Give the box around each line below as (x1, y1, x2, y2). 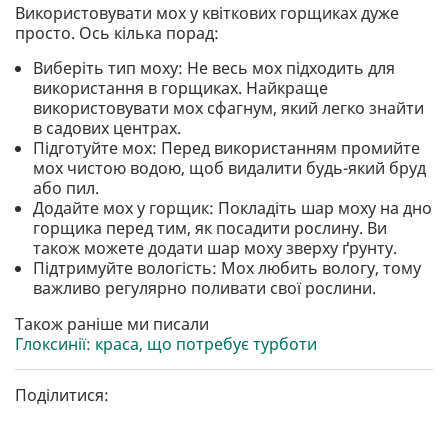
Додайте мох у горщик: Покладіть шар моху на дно (33, 197, 433, 220)
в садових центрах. (33, 117, 182, 140)
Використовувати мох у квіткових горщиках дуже (15, 2, 399, 25)
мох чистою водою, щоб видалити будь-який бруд (33, 157, 427, 180)
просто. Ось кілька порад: (15, 22, 219, 45)
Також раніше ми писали (15, 313, 209, 336)
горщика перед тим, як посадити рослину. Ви (33, 217, 388, 240)
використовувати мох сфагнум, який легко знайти (33, 97, 425, 120)
